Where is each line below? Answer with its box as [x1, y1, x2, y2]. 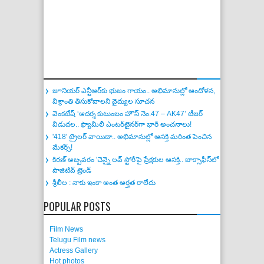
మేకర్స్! [52, 143, 72, 152]
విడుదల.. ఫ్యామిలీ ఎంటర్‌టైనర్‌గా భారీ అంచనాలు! [52, 120, 192, 129]
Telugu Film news [49, 236, 105, 245]
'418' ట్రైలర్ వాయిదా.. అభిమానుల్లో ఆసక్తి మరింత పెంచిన [52, 133, 212, 141]
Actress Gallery [49, 246, 98, 255]
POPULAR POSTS [44, 199, 111, 214]
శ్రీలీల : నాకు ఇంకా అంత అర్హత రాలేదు [52, 179, 156, 187]
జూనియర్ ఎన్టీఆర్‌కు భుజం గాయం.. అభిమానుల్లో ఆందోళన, [52, 87, 215, 95]
